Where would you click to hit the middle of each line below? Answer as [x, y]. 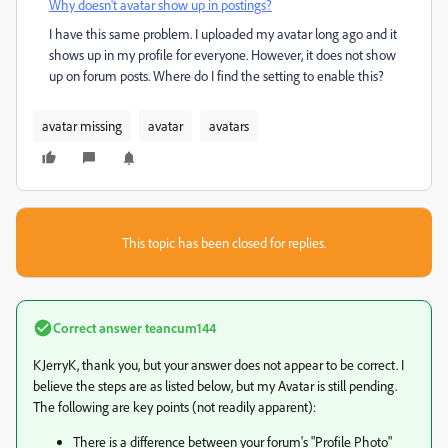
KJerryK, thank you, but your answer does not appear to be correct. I [218, 364]
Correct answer [97, 327]
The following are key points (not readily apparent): [174, 406]
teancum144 [179, 327]
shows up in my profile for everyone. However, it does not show [222, 54]
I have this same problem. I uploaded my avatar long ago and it [223, 33]
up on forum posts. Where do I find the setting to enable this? [216, 75]
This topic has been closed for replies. [224, 242]
